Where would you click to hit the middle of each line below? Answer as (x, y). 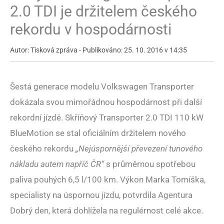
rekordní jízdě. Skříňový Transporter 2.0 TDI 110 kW (107, 118)
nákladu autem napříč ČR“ (57, 164)
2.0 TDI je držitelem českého (103, 11)
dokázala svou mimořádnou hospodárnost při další (106, 102)
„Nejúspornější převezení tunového (139, 149)
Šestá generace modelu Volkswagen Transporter (102, 87)
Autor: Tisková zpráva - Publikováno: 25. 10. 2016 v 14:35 (98, 50)
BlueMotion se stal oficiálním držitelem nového (98, 133)
